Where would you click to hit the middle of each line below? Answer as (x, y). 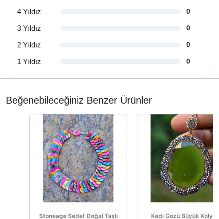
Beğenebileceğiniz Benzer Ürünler (79, 100)
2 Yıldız (29, 44)
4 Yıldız (29, 11)
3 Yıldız (29, 28)
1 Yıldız (29, 61)
